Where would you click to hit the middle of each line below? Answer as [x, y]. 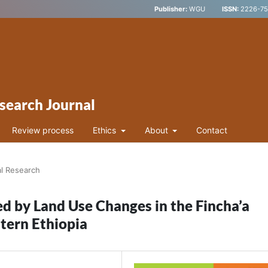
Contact [212, 130]
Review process [43, 130]
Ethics [106, 130]
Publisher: [171, 9]
